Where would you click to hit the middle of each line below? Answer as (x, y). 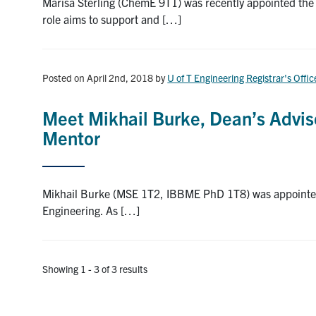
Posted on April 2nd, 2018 (98, 77)
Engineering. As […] (91, 210)
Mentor (72, 137)
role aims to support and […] (112, 19)
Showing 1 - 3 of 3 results (95, 268)
